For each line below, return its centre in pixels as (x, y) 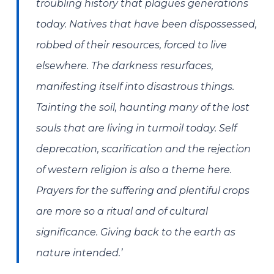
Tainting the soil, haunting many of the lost (143, 107)
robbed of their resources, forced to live (132, 45)
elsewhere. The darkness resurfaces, (125, 66)
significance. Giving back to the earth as (136, 232)
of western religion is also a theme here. (134, 170)
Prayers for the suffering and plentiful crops (143, 191)
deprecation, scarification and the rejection (144, 149)
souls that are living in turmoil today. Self (137, 128)
